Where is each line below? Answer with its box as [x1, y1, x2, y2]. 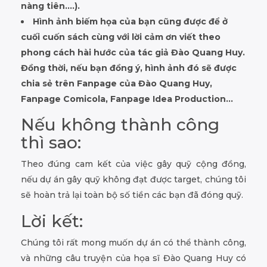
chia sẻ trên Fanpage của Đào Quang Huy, [21, 77, 212, 89]
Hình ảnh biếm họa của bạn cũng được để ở [33, 15, 228, 27]
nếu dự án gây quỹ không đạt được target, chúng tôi [21, 173, 246, 185]
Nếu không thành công [21, 114, 219, 135]
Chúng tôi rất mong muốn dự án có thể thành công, [21, 237, 246, 248]
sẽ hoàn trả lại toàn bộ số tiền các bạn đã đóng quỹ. [21, 189, 243, 200]
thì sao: [21, 132, 81, 153]
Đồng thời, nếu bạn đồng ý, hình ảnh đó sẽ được [21, 62, 237, 73]
